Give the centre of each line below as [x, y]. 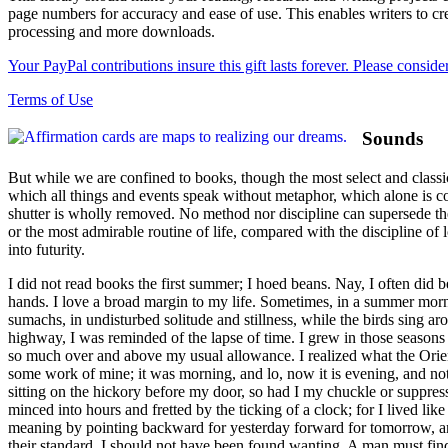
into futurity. [46, 249]
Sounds [392, 138]
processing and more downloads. [111, 32]
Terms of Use [50, 100]
